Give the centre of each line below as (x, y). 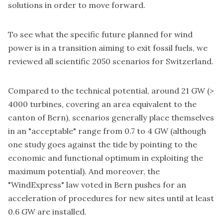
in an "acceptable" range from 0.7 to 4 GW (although (107, 131)
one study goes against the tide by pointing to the (103, 144)
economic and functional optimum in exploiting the (106, 158)
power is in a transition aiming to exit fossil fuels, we (108, 48)
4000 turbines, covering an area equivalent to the (102, 104)
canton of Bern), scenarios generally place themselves (111, 117)
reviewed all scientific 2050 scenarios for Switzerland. (111, 61)
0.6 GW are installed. (47, 211)
